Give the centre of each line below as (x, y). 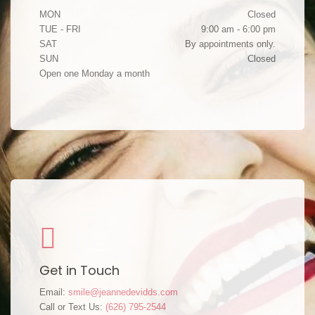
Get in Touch (79, 270)
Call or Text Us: (72, 307)
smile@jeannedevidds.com (123, 292)
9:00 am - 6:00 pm (238, 29)
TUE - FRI (60, 29)
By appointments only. (230, 44)
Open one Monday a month (95, 73)
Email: (54, 292)
